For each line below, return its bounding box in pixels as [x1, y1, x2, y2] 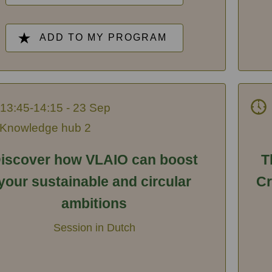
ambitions [61, 195, 127, 211]
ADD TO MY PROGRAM [39, 32, 168, 43]
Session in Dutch [53, 220, 135, 234]
